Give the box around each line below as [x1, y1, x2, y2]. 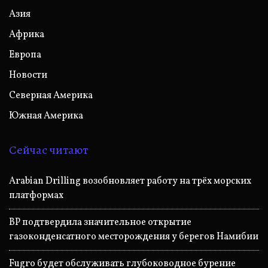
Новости [9, 68, 47, 82]
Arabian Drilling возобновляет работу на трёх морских [9, 174, 251, 188]
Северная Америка [9, 89, 93, 102]
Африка [9, 28, 44, 41]
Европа [9, 48, 41, 62]
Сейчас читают [9, 141, 88, 158]
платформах [9, 188, 63, 202]
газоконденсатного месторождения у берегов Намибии [9, 230, 258, 243]
